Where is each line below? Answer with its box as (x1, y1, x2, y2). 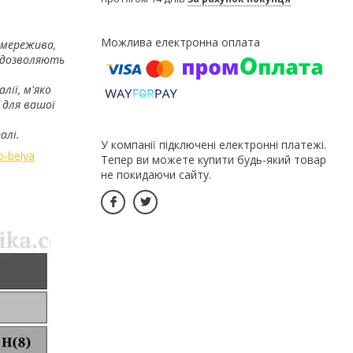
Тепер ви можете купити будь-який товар (101, 151, 326, 167)
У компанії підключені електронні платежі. (101, 136, 326, 152)
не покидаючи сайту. (101, 166, 211, 182)
